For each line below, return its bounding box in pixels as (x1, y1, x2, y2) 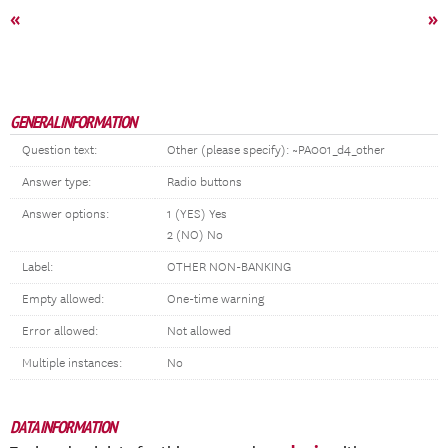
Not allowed (167, 324, 231, 339)
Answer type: (22, 175, 91, 190)
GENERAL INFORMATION (10, 111, 136, 133)
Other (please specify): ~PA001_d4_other (167, 143, 385, 158)
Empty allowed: (22, 292, 104, 307)
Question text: (22, 143, 97, 158)
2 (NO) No (167, 228, 223, 243)
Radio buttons (167, 175, 242, 190)
